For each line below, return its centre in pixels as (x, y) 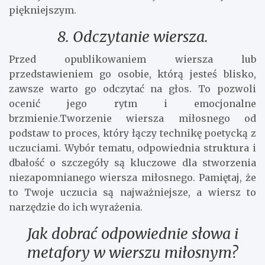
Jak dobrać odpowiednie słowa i (132, 233)
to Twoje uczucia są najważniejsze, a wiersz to (132, 192)
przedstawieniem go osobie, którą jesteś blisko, (132, 74)
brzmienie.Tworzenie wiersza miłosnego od (132, 118)
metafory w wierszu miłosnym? (132, 252)
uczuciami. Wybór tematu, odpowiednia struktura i (132, 148)
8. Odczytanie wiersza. (132, 36)
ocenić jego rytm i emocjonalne (132, 103)
